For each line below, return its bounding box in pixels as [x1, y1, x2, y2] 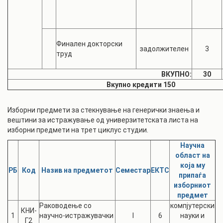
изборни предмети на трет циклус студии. [7, 126, 150, 134]
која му [180, 161, 205, 169]
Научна [180, 141, 205, 149]
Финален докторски [56, 40, 122, 48]
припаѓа [179, 171, 206, 179]
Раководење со [39, 202, 92, 210]
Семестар [115, 166, 150, 174]
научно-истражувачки [39, 212, 113, 220]
